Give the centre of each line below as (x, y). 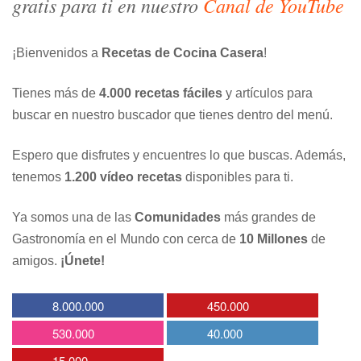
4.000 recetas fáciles (161, 93)
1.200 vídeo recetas (123, 177)
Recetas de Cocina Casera (183, 53)
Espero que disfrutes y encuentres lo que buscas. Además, (179, 156)
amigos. (36, 261)
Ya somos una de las (73, 218)
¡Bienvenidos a (57, 53)
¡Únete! (83, 261)
